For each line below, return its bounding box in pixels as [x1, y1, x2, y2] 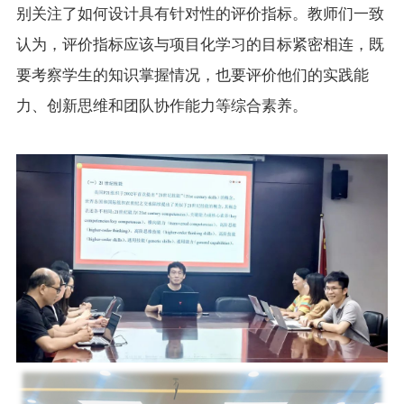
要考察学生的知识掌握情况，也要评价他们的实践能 [15, 66, 369, 84]
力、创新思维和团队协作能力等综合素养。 [15, 96, 308, 115]
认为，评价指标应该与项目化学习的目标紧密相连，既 [15, 35, 384, 53]
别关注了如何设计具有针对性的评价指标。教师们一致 [15, 5, 384, 23]
